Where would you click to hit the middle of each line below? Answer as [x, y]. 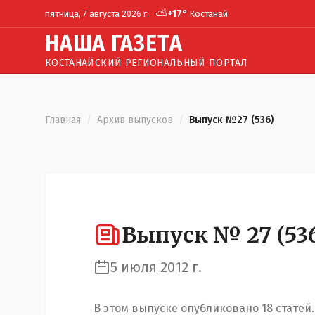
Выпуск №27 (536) [231, 120]
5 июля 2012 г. [156, 267]
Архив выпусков [135, 120]
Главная [63, 120]
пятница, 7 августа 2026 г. [97, 13]
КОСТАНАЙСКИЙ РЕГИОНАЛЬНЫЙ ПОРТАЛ [147, 63]
